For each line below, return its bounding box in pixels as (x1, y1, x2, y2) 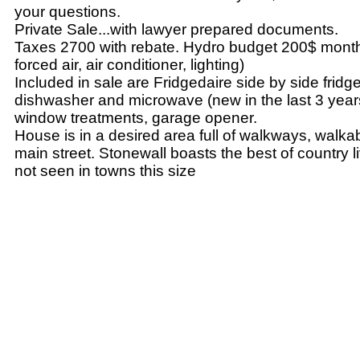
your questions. (14, 3, 121, 21)
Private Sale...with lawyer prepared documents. (14, 21, 338, 39)
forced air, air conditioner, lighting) (14, 56, 244, 74)
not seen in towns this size (14, 162, 196, 180)
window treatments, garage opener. (14, 109, 257, 127)
